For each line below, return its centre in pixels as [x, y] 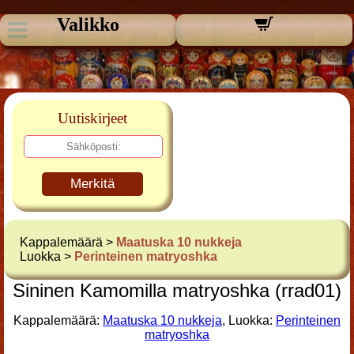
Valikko [88, 24]
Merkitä [92, 184]
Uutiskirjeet [92, 118]
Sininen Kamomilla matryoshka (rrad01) [177, 290]
